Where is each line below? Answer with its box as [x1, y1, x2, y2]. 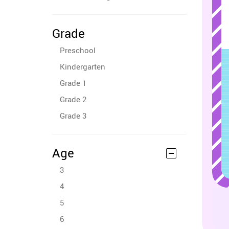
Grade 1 [60, 78, 86, 88]
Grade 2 [60, 94, 86, 104]
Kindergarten [60, 61, 105, 72]
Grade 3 [60, 110, 86, 121]
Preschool [60, 45, 96, 55]
